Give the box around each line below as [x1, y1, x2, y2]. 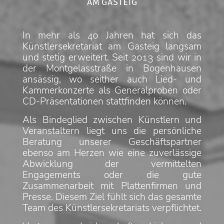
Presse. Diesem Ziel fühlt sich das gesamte [22, 190, 201, 203]
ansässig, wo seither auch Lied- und [22, 73, 201, 86]
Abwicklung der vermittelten [22, 157, 201, 170]
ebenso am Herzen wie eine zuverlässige [22, 146, 201, 159]
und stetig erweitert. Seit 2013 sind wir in [22, 51, 201, 64]
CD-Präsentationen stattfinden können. [22, 95, 186, 108]
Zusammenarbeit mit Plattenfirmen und [22, 179, 201, 192]
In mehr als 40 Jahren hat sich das [22, 29, 201, 42]
